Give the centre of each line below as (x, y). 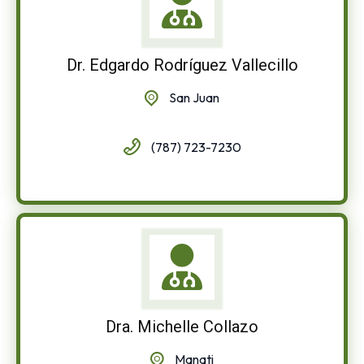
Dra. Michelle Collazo (182, 326)
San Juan (194, 97)
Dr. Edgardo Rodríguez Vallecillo (182, 65)
